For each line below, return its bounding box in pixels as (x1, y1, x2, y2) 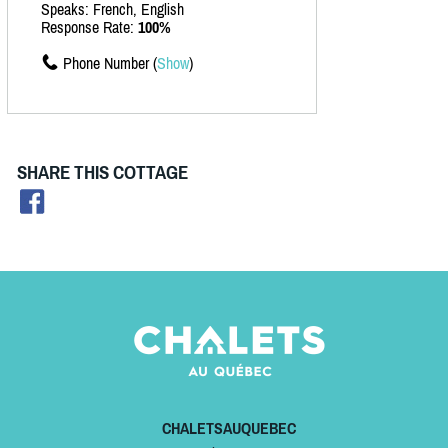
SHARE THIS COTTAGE (17, 162, 188, 184)
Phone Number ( (63, 54, 157, 73)
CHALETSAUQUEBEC (161, 419, 296, 437)
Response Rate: (41, 18, 138, 37)
